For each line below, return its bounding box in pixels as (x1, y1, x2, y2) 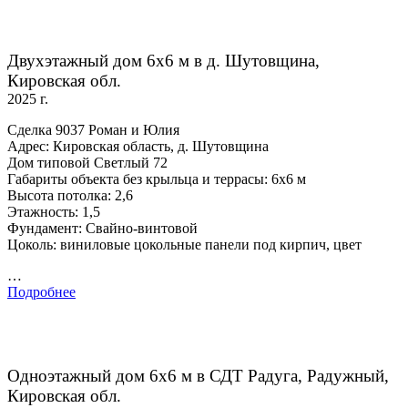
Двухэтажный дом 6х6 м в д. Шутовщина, (7, 51, 320, 71)
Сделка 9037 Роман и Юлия (7, 122, 179, 138)
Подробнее (7, 284, 76, 301)
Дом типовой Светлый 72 (7, 155, 168, 171)
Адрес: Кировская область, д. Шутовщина (7, 138, 269, 155)
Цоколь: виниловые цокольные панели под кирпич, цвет (7, 237, 362, 253)
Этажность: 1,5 (7, 204, 100, 220)
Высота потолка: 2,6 (7, 188, 133, 204)
